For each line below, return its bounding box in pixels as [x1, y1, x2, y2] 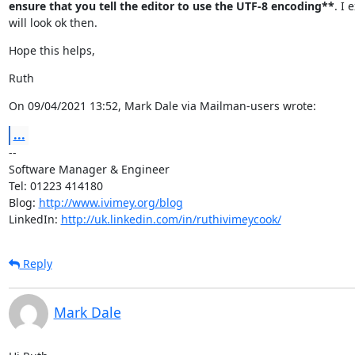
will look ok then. [8, 14, 97, 30]
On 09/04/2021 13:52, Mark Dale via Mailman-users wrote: [8, 97, 316, 113]
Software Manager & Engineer [8, 161, 170, 177]
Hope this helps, [8, 42, 95, 58]
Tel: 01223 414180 [8, 177, 103, 193]
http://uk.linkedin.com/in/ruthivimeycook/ [60, 211, 281, 227]
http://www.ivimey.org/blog [38, 194, 183, 210]
